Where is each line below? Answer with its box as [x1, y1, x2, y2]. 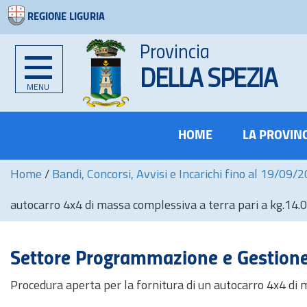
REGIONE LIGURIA [27, 12, 105, 23]
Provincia [140, 43, 210, 63]
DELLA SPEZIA [140, 67, 276, 94]
